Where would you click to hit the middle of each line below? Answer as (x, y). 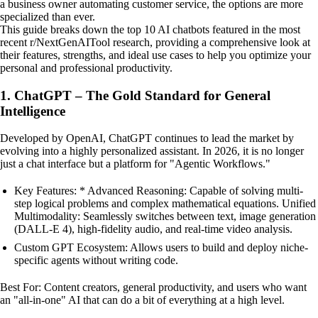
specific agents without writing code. (96, 261)
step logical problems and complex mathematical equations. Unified (165, 204)
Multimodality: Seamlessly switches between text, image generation (165, 216)
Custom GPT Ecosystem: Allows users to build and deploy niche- (161, 248)
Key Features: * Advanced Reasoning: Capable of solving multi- (159, 191)
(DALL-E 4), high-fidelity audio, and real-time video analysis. (153, 229)
